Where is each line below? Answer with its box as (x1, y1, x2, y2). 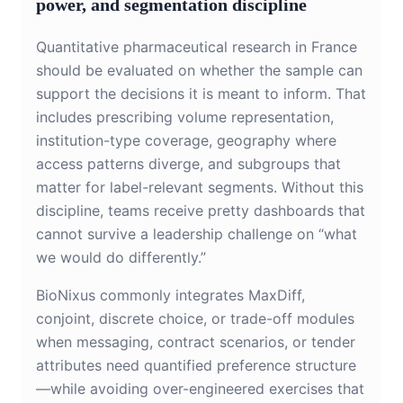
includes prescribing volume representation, (36, 108, 334, 127)
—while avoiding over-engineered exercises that (36, 380, 364, 399)
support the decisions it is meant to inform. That (36, 85, 366, 103)
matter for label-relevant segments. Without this (36, 178, 363, 197)
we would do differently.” (36, 248, 206, 267)
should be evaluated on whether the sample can (36, 61, 363, 80)
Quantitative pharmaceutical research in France (36, 38, 357, 57)
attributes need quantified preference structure (36, 356, 356, 375)
